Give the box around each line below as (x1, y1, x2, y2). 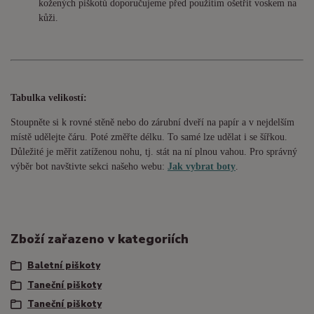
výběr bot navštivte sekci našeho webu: (11, 161, 168, 172)
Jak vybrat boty (168, 161, 235, 172)
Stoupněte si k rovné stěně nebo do (11, 116, 151, 128)
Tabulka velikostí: (11, 92, 87, 103)
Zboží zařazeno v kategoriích (11, 230, 189, 247)
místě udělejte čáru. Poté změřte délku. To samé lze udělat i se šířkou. (11, 131, 287, 142)
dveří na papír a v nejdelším (184, 116, 294, 128)
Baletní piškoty (27, 259, 100, 273)
